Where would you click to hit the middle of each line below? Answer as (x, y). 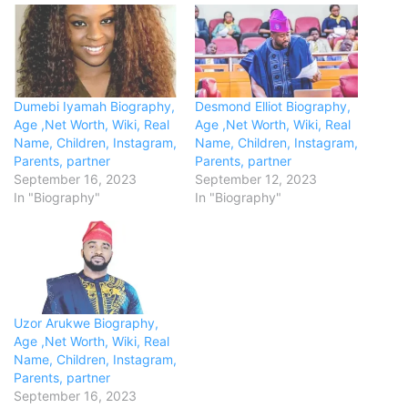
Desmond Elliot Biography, (273, 107)
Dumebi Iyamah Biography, (94, 107)
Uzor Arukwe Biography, (86, 322)
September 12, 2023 (256, 179)
